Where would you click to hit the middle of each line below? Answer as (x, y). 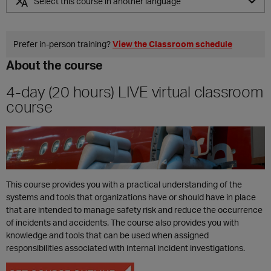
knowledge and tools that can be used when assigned (107, 235)
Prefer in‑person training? (63, 44)
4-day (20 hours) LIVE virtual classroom (135, 91)
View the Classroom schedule (172, 44)
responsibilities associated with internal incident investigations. (126, 248)
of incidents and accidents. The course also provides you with (122, 223)
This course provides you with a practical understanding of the (124, 184)
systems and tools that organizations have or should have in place (131, 197)
